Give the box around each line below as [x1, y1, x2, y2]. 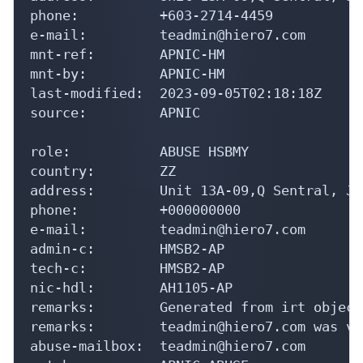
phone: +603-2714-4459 [30, 6, 273, 23]
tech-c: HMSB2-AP [30, 259, 224, 276]
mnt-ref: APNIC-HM [30, 45, 224, 62]
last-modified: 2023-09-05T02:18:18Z [30, 84, 322, 101]
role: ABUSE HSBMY [30, 143, 249, 160]
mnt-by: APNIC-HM [30, 65, 224, 82]
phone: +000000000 [30, 201, 241, 218]
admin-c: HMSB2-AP [30, 240, 224, 257]
